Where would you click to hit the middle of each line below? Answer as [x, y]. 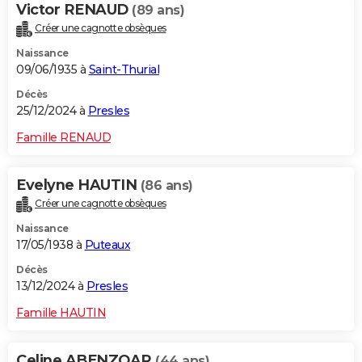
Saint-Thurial [124, 70]
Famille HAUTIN [61, 313]
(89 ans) [158, 11]
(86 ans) [166, 186]
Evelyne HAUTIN [78, 185]
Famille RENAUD [63, 138]
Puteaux [107, 245]
